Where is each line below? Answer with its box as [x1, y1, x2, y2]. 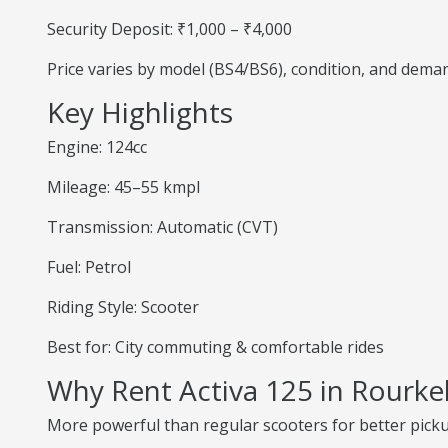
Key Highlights [47, 93, 233, 131]
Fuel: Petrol [47, 256, 131, 278]
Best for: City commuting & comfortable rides [47, 336, 384, 358]
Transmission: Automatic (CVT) [47, 216, 278, 238]
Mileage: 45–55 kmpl [47, 176, 200, 198]
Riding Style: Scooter [47, 296, 199, 318]
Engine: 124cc [47, 136, 147, 158]
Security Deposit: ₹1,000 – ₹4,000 [47, 18, 292, 40]
